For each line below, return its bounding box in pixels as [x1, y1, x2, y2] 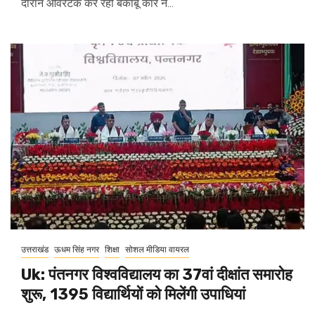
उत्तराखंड [21, 245, 49, 255]
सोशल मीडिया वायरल [125, 245, 189, 255]
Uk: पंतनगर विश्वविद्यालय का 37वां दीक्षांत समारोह [21, 265, 292, 284]
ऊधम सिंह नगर [54, 245, 99, 255]
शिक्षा [105, 245, 120, 255]
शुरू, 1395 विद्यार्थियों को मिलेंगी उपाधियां [21, 285, 245, 304]
